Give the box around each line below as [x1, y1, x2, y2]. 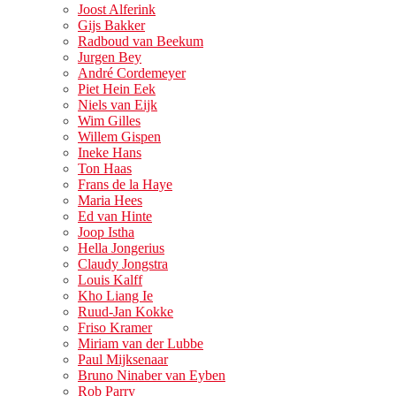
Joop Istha [78, 225, 134, 240]
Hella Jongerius [78, 240, 164, 256]
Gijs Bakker [78, 18, 145, 34]
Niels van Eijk [78, 97, 157, 113]
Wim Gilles [78, 113, 141, 129]
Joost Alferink [78, 2, 156, 18]
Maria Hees [78, 193, 142, 209]
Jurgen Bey [78, 49, 141, 65]
